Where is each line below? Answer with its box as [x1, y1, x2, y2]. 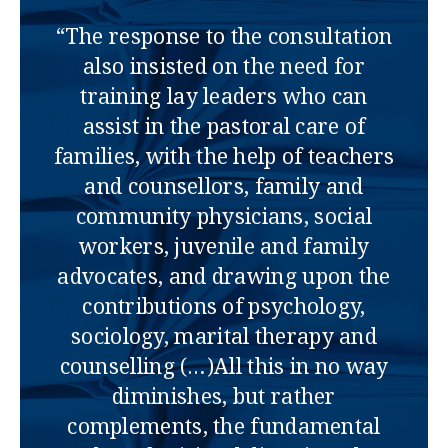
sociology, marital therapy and [71, 322, 377, 351]
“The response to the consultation [55, 22, 393, 51]
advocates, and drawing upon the [57, 262, 391, 291]
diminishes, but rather [112, 382, 336, 411]
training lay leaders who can [80, 82, 368, 111]
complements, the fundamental [67, 412, 381, 441]
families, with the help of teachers [53, 142, 395, 171]
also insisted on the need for [83, 52, 365, 81]
